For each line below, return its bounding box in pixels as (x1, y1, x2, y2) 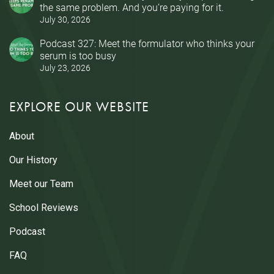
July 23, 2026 (40, 62, 91, 74)
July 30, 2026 (40, 14, 91, 26)
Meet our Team (9, 178, 73, 190)
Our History (9, 154, 57, 166)
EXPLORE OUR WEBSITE (9, 98, 149, 116)
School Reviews (9, 202, 78, 214)
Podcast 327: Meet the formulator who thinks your (40, 37, 254, 50)
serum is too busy (40, 49, 116, 62)
